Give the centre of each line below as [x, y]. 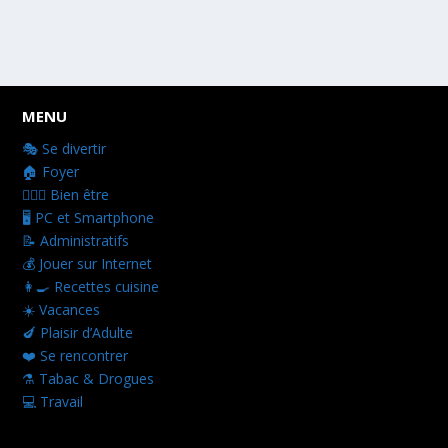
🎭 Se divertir [64, 148]
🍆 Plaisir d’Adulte [78, 332]
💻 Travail [53, 401]
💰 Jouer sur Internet [87, 263]
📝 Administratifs [76, 240]
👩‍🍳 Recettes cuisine [91, 286]
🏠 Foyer [51, 171]
